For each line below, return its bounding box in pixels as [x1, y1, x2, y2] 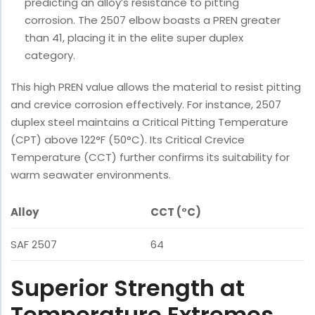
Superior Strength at [11, 272, 245, 304]
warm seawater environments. [11, 167, 171, 183]
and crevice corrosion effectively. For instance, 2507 [11, 97, 281, 112]
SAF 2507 [11, 237, 57, 252]
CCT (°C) [150, 205, 201, 220]
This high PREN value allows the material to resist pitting [11, 79, 301, 95]
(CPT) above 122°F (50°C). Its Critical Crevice [11, 132, 245, 148]
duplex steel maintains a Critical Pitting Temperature [11, 115, 288, 130]
